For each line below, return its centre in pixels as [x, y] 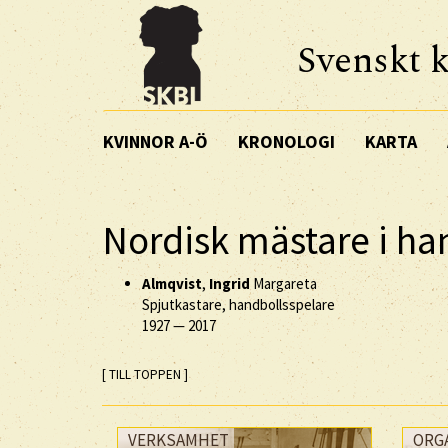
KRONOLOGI [286, 141]
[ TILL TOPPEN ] [145, 374]
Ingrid [229, 283]
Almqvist [172, 283]
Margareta [283, 283]
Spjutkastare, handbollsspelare [238, 304]
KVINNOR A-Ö [155, 141]
